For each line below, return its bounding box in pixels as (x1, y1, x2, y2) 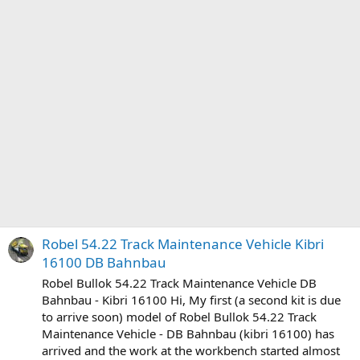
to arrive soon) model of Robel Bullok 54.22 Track (42, 309, 317, 325)
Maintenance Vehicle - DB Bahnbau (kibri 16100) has (42, 325, 334, 342)
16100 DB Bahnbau (42, 253, 166, 272)
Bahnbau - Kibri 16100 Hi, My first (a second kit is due (42, 292, 341, 309)
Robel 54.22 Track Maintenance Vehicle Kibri (42, 235, 324, 254)
